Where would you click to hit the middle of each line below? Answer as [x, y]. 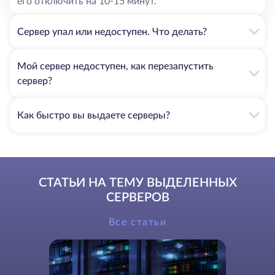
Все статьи [137, 222]
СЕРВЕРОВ [137, 197]
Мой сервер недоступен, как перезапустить [115, 66]
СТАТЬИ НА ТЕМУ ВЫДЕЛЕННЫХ [137, 183]
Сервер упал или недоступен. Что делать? [112, 32]
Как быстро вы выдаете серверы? [94, 115]
